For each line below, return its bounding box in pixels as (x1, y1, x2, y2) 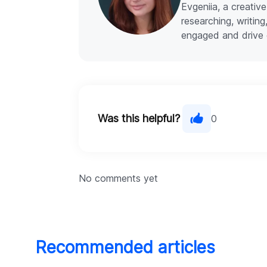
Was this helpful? (98, 112, 180, 125)
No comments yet (79, 172, 158, 185)
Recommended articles (36, 237, 215, 258)
